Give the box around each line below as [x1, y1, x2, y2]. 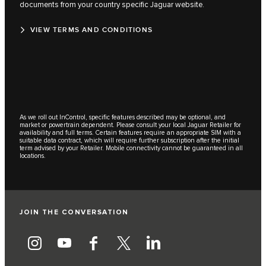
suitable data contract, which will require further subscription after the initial [20, 137, 239, 145]
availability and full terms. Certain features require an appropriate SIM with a [20, 129, 241, 137]
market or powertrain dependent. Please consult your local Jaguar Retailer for [20, 121, 241, 129]
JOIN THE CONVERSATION [20, 208, 129, 217]
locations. [20, 152, 46, 160]
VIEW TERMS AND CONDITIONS [30, 26, 153, 35]
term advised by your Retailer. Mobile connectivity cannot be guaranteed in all [20, 144, 243, 153]
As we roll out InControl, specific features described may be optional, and [20, 113, 226, 122]
